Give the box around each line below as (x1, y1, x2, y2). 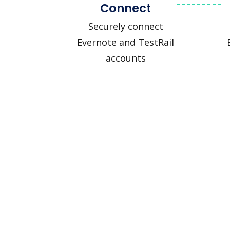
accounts (105, 51, 146, 64)
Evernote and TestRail (77, 35, 174, 48)
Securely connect (88, 20, 163, 32)
